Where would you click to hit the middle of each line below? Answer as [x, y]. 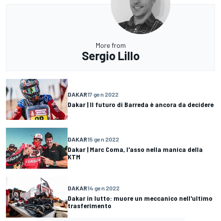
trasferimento [90, 206]
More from [110, 45]
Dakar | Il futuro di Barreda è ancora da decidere [141, 104]
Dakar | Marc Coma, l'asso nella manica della [135, 149]
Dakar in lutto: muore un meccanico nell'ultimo [140, 198]
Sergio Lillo [110, 55]
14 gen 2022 [103, 188]
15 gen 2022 [103, 139]
